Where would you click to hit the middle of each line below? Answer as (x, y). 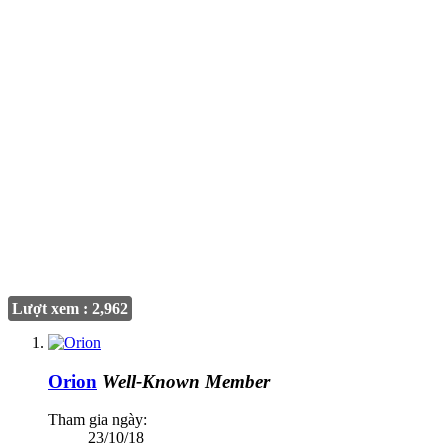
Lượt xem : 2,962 (70, 308)
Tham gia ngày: (97, 420)
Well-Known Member (186, 381)
